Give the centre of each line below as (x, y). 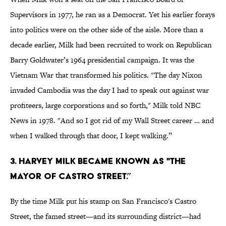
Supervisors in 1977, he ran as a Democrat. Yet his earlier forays (112, 15)
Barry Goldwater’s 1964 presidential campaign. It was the (102, 60)
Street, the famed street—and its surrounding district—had (105, 216)
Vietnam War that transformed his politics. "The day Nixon (106, 75)
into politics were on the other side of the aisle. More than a (107, 30)
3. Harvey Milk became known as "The (98, 161)
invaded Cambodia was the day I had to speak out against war (109, 90)
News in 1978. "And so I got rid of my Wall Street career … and (112, 121)
